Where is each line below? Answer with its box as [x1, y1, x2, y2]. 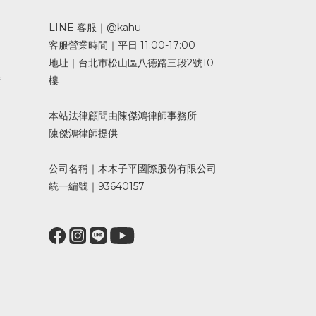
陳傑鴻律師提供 [48, 127, 118, 140]
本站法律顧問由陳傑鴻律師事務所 [48, 109, 197, 122]
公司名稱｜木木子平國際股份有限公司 [48, 162, 217, 175]
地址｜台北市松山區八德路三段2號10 [48, 56, 214, 69]
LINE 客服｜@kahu [48, 21, 141, 34]
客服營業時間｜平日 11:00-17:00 [48, 39, 195, 51]
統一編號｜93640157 [48, 180, 145, 193]
